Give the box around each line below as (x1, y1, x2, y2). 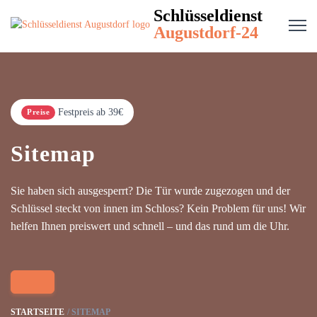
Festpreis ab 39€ (58, 107, 123, 117)
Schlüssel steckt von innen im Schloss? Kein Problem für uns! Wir (11, 202, 306, 214)
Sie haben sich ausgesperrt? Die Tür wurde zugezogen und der (11, 185, 290, 197)
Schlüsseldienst (154, 6, 263, 25)
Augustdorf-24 (154, 23, 258, 42)
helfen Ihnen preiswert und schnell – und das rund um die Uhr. (11, 220, 289, 232)
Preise (27, 108, 50, 116)
